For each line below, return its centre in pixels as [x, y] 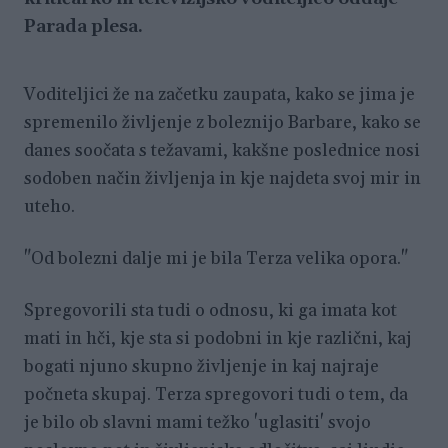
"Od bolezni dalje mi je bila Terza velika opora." [216, 259]
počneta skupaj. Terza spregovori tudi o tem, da [216, 395]
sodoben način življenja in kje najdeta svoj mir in [222, 179]
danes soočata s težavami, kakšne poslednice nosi [222, 151]
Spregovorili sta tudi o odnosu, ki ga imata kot [210, 311]
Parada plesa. [83, 27]
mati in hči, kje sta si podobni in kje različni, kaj [218, 339]
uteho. [51, 207]
